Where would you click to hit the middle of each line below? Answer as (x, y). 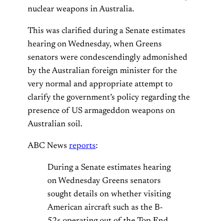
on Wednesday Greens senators (104, 181)
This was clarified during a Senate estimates (107, 31)
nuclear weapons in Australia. (81, 9)
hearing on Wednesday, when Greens (95, 44)
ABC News (48, 146)
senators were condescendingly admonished (108, 57)
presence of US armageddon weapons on (101, 111)
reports (82, 146)
